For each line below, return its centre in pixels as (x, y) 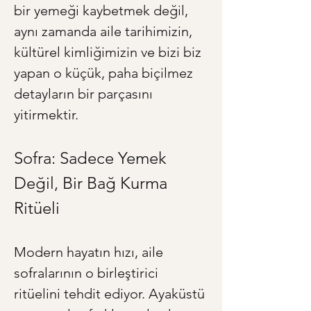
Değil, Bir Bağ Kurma (93, 183)
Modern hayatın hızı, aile (90, 252)
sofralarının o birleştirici (88, 273)
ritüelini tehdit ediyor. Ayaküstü (111, 294)
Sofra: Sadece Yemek (92, 158)
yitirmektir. (46, 115)
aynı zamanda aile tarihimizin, (105, 32)
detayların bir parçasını (85, 94)
